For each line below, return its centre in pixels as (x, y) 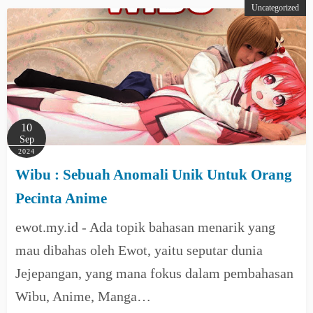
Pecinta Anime (61, 198)
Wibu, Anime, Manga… (83, 296)
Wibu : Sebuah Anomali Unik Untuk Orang (154, 175)
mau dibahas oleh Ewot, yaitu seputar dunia (139, 250)
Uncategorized (275, 8)
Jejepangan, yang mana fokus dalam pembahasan (154, 273)
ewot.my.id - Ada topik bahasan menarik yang (145, 227)
